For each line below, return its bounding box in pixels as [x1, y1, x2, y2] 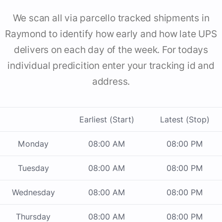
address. [92, 76, 130, 88]
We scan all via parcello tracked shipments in [12, 12, 210, 24]
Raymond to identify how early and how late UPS [5, 28, 217, 40]
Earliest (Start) [79, 114, 134, 125]
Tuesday [17, 163, 49, 173]
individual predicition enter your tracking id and [7, 60, 215, 72]
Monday [18, 139, 49, 149]
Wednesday [11, 187, 55, 198]
